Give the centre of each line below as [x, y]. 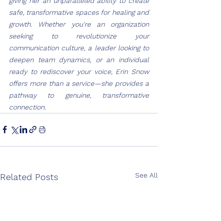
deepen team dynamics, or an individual [79, 59]
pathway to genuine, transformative [79, 95]
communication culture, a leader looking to [79, 48]
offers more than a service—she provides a [79, 83]
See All [147, 175]
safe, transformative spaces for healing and [79, 12]
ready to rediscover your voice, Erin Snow [79, 71]
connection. [27, 107]
